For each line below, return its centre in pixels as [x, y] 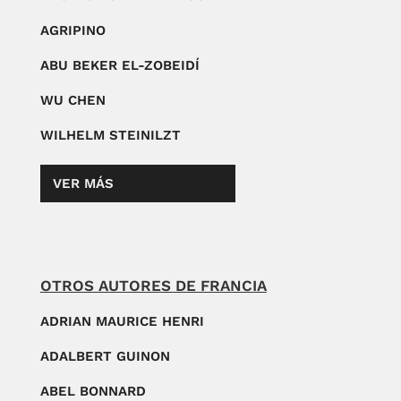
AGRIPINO [73, 30]
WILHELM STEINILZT [110, 135]
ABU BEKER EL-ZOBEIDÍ [119, 65]
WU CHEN [73, 100]
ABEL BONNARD [93, 391]
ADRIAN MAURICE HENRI [122, 321]
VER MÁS [83, 183]
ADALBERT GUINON [105, 356]
